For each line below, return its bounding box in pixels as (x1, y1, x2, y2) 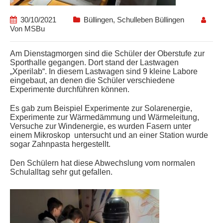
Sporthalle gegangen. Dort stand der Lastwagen (10, 58, 179, 67)
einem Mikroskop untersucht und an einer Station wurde (10, 131, 208, 139)
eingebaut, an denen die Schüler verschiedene (10, 76, 175, 85)
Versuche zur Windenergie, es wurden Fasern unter (10, 122, 191, 130)
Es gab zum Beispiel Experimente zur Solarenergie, (10, 104, 192, 112)
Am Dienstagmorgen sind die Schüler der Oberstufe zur (10, 49, 205, 58)
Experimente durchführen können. (10, 85, 129, 94)
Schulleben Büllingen (117, 15, 184, 24)
